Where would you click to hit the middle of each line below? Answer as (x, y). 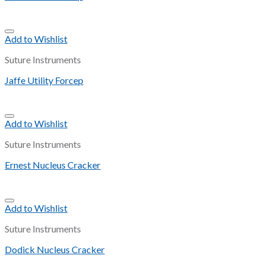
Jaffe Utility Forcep (44, 80)
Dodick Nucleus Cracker (55, 250)
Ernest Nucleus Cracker (53, 165)
